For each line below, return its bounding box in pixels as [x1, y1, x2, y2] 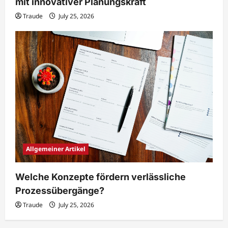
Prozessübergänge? [15, 185, 104, 196]
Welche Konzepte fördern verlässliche [15, 172, 186, 183]
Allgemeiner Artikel [26, 145, 85, 154]
